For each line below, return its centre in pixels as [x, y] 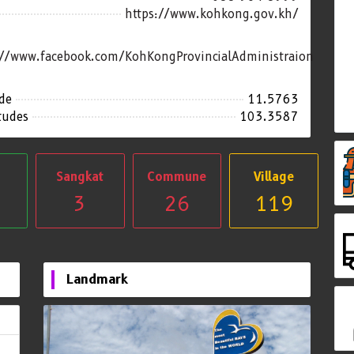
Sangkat [80, 177]
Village [274, 177]
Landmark [97, 280]
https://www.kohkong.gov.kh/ [212, 15]
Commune [177, 177]
